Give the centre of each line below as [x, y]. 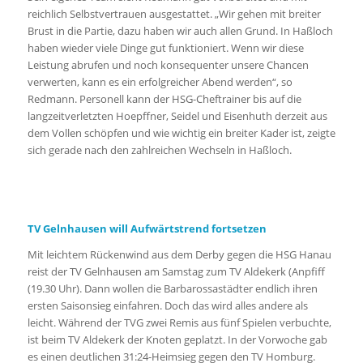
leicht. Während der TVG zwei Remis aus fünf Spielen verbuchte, [179, 322]
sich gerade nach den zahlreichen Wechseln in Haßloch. [159, 150]
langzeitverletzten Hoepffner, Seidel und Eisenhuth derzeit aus [177, 116]
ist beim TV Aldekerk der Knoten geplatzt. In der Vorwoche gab [177, 339]
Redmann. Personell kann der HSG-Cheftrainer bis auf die [164, 99]
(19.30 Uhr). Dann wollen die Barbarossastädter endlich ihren [172, 288]
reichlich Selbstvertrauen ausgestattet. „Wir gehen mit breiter [174, 14]
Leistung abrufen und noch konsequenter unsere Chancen [168, 65]
